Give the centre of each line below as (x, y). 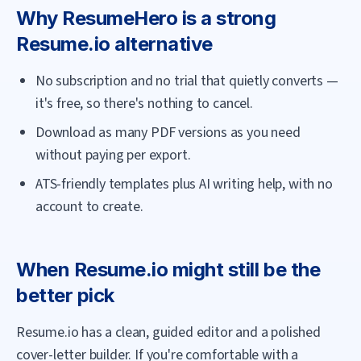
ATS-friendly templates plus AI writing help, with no (184, 184)
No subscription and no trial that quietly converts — (187, 81)
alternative (161, 44)
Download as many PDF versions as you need (168, 133)
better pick (65, 295)
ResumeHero (120, 18)
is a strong (227, 18)
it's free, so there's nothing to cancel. (144, 104)
